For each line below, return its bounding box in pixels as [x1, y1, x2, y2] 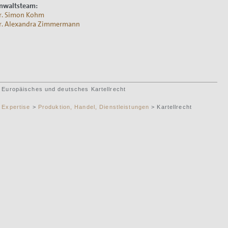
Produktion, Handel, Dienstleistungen [38, 103, 150, 110]
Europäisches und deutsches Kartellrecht [2, 85, 126, 92]
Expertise [2, 103, 31, 110]
